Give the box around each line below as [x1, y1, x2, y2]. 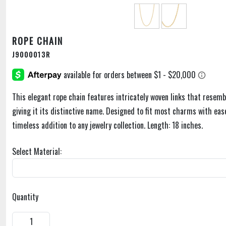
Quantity [12, 191, 38, 203]
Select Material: [12, 145, 62, 158]
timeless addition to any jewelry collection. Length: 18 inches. [12, 119, 203, 132]
